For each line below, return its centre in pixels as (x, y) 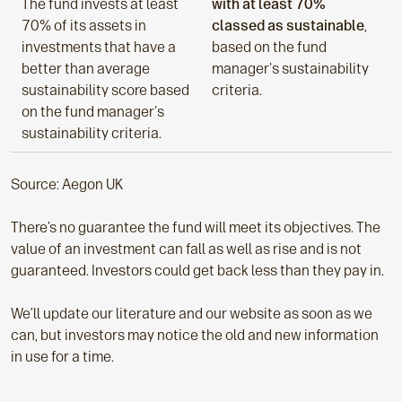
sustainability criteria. (92, 133)
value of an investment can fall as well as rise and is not (186, 249)
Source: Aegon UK (67, 184)
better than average (86, 69)
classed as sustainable (288, 26)
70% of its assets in (84, 26)
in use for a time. (62, 357)
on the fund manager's (93, 112)
